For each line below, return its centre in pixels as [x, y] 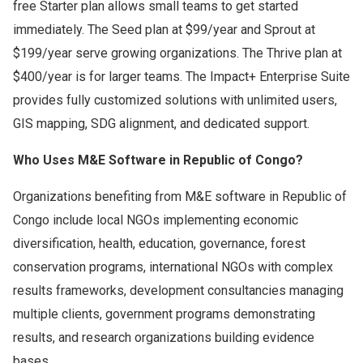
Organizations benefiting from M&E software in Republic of [180, 196]
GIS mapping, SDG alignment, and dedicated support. [161, 124]
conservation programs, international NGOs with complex [173, 267]
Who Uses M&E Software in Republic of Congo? [158, 160]
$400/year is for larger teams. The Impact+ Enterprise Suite [181, 77]
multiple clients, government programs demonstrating [164, 314]
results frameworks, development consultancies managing [178, 290]
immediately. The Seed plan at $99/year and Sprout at [164, 30]
